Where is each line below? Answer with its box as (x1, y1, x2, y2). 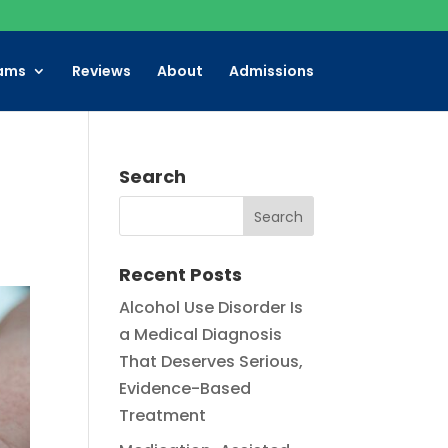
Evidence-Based (119, 377, 252, 400)
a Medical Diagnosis (119, 323, 283, 346)
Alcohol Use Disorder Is (119, 296, 304, 319)
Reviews (71, 61, 131, 81)
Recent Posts (119, 262, 243, 287)
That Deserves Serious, (119, 350, 304, 373)
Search (119, 164, 187, 189)
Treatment (119, 404, 207, 427)
